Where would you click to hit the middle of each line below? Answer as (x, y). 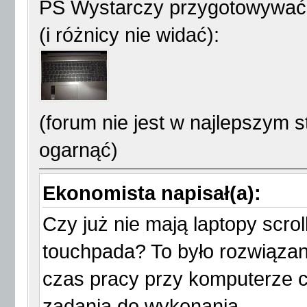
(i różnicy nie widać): (129, 35)
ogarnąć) (78, 150)
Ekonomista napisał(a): (152, 193)
